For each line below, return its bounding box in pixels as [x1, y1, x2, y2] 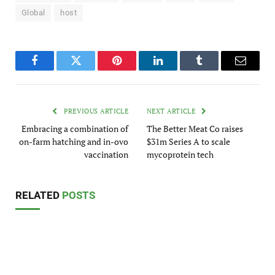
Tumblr [198, 64, 231, 76]
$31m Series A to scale [147, 135, 230, 147]
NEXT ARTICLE [147, 106, 198, 115]
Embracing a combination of [21, 122, 128, 134]
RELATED [15, 188, 62, 201]
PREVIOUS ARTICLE [61, 106, 128, 115]
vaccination [84, 148, 128, 160]
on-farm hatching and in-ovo [19, 135, 128, 147]
